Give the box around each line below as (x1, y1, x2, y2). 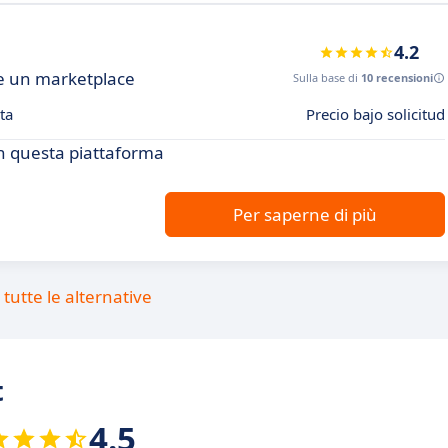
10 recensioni (361, 70, 433, 86)
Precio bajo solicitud (306, 104, 445, 125)
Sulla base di (293, 70, 361, 86)
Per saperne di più (233, 203, 377, 227)
